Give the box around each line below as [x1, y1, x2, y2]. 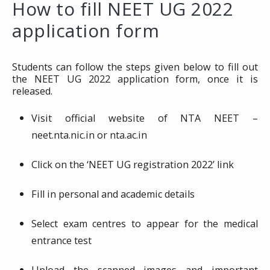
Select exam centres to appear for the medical [31, 217, 258, 230]
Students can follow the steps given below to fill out [12, 60, 258, 74]
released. [12, 84, 52, 98]
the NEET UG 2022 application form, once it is [12, 72, 258, 86]
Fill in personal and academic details [31, 187, 195, 201]
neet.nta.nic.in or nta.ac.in [31, 128, 147, 142]
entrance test [31, 234, 92, 247]
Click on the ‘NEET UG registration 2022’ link [31, 158, 234, 171]
